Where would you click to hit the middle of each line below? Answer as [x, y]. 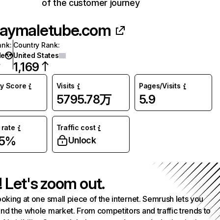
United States [36, 55]
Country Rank [36, 45]
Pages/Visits [160, 86]
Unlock [82, 140]
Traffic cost [76, 127]
